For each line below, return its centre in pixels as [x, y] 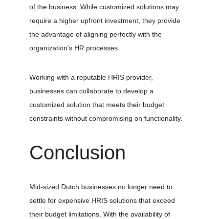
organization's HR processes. [75, 48]
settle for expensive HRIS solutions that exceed [103, 200]
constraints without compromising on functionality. [106, 118]
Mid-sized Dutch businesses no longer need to [102, 187]
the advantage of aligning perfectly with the [97, 34]
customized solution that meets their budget [98, 105]
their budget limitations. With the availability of [101, 214]
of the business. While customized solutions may [105, 7]
